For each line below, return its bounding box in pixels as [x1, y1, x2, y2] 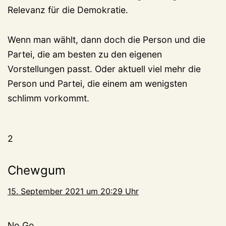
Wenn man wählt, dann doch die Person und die [8, 34, 205, 45]
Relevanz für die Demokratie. [8, 5, 128, 16]
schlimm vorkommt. [8, 93, 89, 104]
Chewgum [8, 163, 66, 178]
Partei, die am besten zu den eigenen [8, 49, 162, 60]
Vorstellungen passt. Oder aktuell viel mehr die [8, 64, 201, 75]
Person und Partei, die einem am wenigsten [8, 78, 187, 89]
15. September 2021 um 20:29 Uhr [8, 186, 139, 197]
